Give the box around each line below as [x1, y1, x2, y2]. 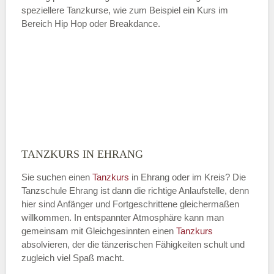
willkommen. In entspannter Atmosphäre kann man [21, 212, 224, 223]
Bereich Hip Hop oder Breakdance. [21, 18, 160, 29]
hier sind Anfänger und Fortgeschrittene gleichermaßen [21, 199, 239, 209]
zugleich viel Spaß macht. [21, 253, 124, 263]
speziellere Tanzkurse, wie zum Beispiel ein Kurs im [21, 5, 228, 15]
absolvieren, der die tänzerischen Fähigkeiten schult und [21, 239, 245, 250]
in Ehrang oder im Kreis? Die [131, 172, 246, 182]
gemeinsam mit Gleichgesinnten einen [21, 226, 176, 236]
